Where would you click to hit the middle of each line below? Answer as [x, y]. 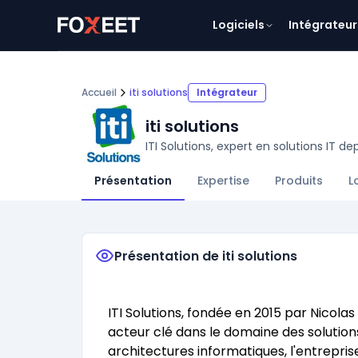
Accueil [99, 92]
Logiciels [238, 25]
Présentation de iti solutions [206, 256]
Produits [299, 181]
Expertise [223, 181]
